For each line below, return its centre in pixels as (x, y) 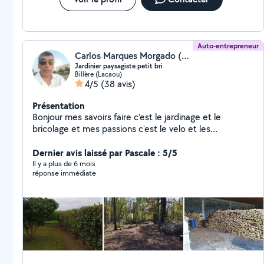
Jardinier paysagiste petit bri (119, 66)
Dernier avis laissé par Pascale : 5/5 (105, 153)
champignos (56, 141)
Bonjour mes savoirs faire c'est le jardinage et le (127, 117)
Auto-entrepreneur (228, 46)
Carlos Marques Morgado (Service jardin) (185, 56)
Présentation (59, 105)
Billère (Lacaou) (98, 74)
